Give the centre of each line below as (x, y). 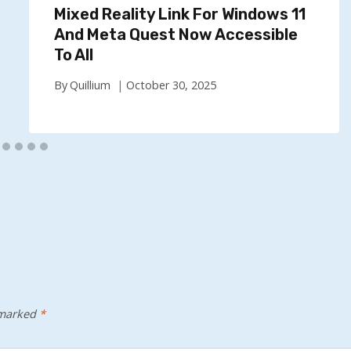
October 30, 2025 (171, 85)
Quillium (90, 85)
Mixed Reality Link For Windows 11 (179, 14)
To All (73, 54)
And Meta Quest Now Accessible (175, 34)
